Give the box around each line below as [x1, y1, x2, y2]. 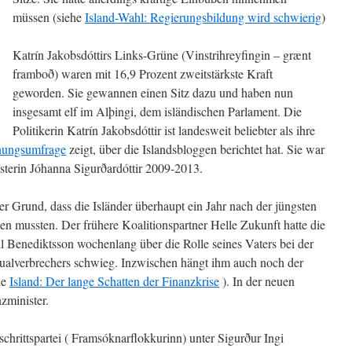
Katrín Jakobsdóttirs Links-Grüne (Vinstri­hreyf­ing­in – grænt [13, 46, 311, 63]
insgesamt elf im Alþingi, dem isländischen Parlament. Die [13, 103, 302, 119]
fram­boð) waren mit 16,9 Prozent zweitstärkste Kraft [13, 65, 273, 82]
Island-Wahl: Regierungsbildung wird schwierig [85, 9, 321, 25]
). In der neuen [219, 273, 295, 289]
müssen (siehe [13, 9, 85, 25]
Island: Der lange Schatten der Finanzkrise [9, 273, 219, 289]
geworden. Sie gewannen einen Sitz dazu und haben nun [13, 84, 293, 101]
